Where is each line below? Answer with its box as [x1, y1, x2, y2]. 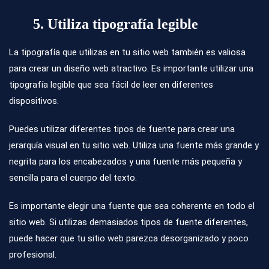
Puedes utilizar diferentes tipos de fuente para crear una [9, 124, 235, 135]
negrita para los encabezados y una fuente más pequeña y [9, 156, 242, 168]
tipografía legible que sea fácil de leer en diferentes [9, 79, 213, 91]
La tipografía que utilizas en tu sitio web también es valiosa [9, 47, 246, 58]
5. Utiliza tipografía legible [33, 16, 198, 32]
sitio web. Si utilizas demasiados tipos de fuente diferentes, [9, 217, 248, 228]
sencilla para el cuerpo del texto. [9, 172, 137, 184]
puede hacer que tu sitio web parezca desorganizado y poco [9, 233, 249, 244]
